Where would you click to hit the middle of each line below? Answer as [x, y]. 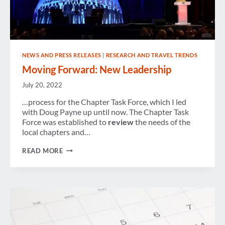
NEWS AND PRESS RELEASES [62, 55]
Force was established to [65, 122]
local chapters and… [56, 132]
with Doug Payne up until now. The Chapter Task [105, 111]
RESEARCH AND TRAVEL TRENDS [152, 55]
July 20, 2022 [42, 85]
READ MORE [43, 150]
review [121, 122]
